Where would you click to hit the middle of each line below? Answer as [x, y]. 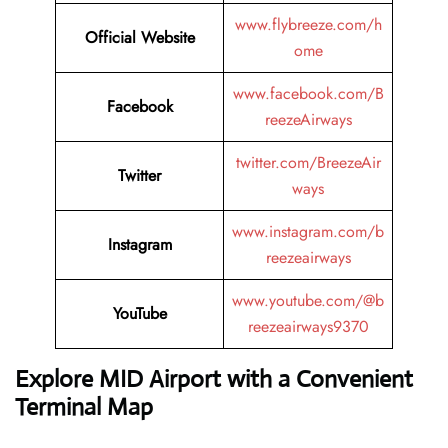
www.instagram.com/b [308, 232]
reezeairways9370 [308, 327]
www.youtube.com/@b [308, 301]
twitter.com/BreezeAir [308, 163]
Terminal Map [84, 407]
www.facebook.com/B [308, 94]
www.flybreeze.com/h [308, 25]
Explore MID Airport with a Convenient [214, 379]
